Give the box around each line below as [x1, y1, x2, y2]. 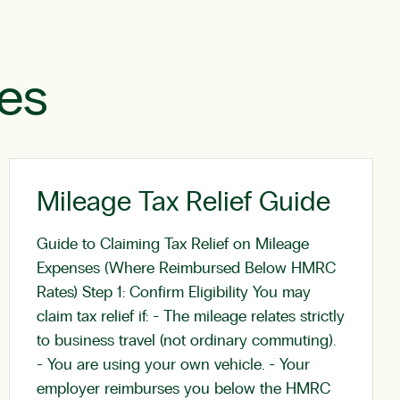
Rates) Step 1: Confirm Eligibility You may [37, 285, 311, 301]
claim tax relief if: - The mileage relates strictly [37, 309, 345, 325]
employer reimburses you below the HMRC [37, 381, 330, 397]
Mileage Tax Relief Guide [37, 188, 330, 216]
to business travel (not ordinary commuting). [37, 333, 336, 349]
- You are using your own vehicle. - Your [37, 357, 310, 373]
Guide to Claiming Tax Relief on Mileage [37, 237, 309, 253]
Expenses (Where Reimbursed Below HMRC [37, 261, 336, 277]
